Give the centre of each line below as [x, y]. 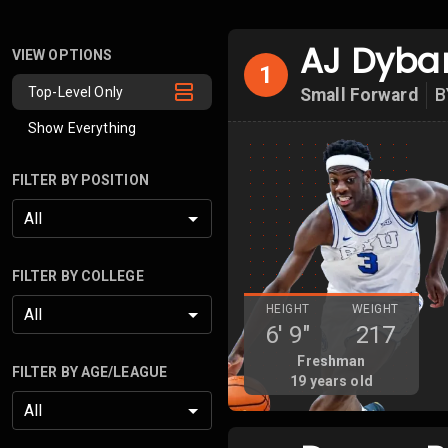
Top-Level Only [76, 92]
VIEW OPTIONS [62, 55]
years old [339, 381]
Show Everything [82, 128]
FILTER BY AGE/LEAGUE [89, 372]
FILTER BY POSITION [80, 180]
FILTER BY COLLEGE [78, 276]
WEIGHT [375, 309]
